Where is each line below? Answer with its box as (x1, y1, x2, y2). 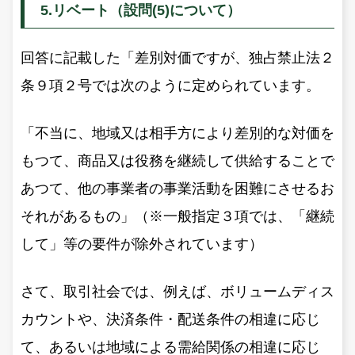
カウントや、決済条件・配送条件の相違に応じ (21, 311, 320, 327)
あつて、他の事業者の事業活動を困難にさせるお (21, 180, 334, 197)
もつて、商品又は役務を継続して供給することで (21, 152, 334, 169)
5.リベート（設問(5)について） (40, 2, 241, 18)
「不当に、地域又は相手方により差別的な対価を (21, 124, 334, 141)
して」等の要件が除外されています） (21, 235, 263, 252)
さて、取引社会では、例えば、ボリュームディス (21, 283, 334, 300)
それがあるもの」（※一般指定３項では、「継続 (21, 208, 334, 224)
